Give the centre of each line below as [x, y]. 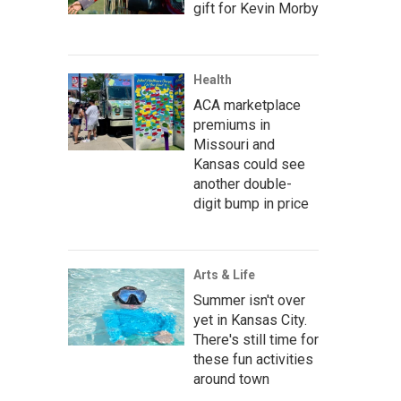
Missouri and [234, 145]
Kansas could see [249, 164]
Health [213, 80]
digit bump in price [251, 204]
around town [231, 379]
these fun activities [253, 359]
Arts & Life [224, 275]
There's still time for [256, 340]
